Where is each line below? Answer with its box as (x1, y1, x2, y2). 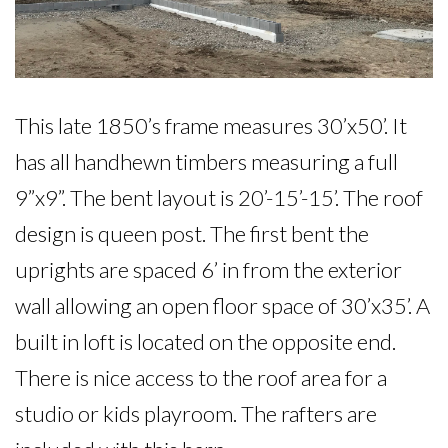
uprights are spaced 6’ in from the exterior (15, 255, 402, 283)
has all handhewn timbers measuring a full (15, 147, 398, 175)
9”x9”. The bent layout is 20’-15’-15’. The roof (15, 183, 423, 211)
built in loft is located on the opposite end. (15, 327, 396, 355)
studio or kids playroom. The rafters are (15, 399, 377, 427)
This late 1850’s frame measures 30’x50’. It (15, 111, 407, 139)
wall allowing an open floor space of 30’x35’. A (15, 291, 430, 319)
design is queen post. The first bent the (15, 219, 369, 247)
